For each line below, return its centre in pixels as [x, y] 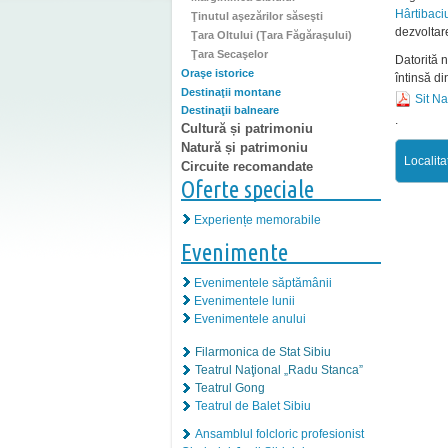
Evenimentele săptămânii [263, 282]
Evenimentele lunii [244, 300]
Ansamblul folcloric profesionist [279, 433]
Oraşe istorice [217, 72]
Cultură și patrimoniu [247, 129]
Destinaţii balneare [230, 110]
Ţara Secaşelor [229, 53]
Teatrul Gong [230, 387]
